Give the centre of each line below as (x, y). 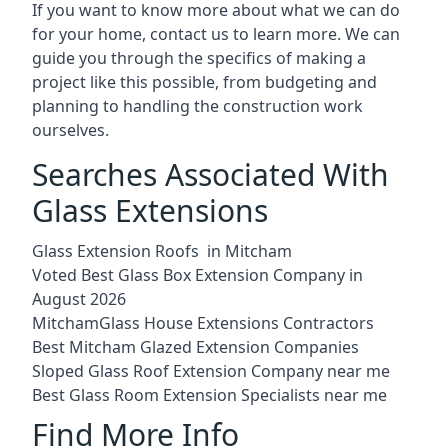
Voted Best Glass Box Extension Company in (197, 274)
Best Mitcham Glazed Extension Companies (195, 346)
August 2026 (79, 298)
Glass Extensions (150, 210)
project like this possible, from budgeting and (204, 81)
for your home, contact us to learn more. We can (216, 33)
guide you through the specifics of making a (199, 57)
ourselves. (70, 129)
